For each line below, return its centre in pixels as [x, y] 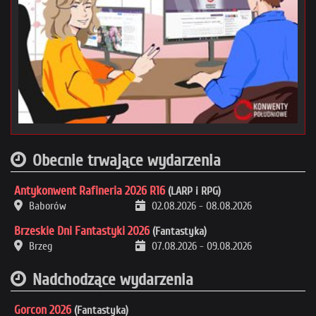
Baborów [46, 206]
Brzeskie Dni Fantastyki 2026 [82, 231]
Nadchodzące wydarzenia [113, 279]
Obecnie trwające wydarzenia [127, 160]
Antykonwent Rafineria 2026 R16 [90, 190]
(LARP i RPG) [193, 191]
